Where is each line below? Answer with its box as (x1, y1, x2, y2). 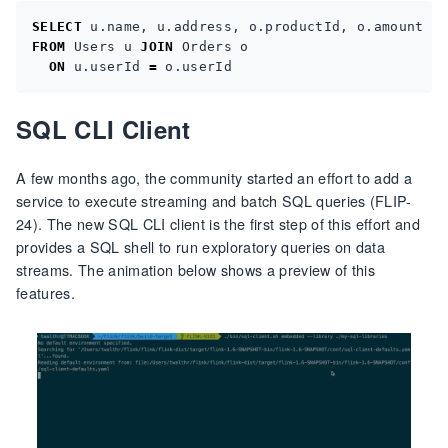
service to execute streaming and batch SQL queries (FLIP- (16, 189, 412, 211)
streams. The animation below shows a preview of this (16, 258, 376, 280)
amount (373, 19, 424, 35)
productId (265, 19, 341, 35)
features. (16, 281, 75, 303)
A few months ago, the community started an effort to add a (16, 166, 413, 188)
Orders (182, 39, 233, 55)
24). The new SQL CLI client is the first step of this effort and (16, 212, 421, 234)
